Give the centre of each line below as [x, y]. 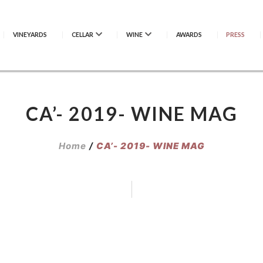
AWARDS [189, 35]
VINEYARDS [30, 35]
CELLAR [82, 35]
